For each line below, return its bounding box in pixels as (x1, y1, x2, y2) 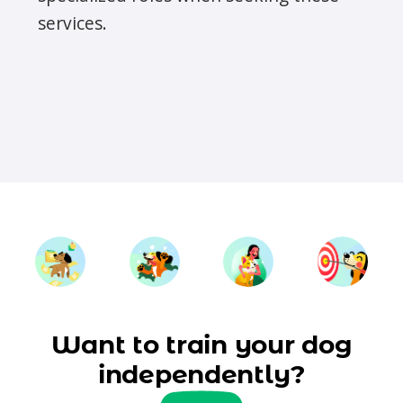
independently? (97, 358, 306, 390)
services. (38, 10, 107, 35)
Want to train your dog (50, 328, 353, 360)
